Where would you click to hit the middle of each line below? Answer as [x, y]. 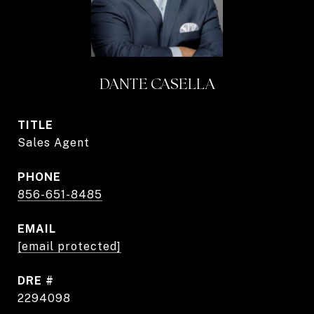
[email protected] [69, 246]
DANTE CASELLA [157, 84]
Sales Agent [54, 143]
